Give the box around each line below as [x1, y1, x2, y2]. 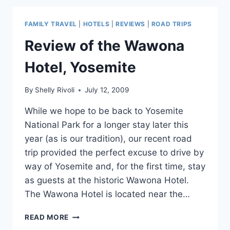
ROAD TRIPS [151, 20, 192, 28]
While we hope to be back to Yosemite [25, 106, 183, 117]
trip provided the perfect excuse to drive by [25, 147, 204, 158]
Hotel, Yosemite [25, 58, 136, 76]
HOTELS [83, 20, 110, 28]
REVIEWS [115, 20, 146, 28]
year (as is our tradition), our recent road [25, 133, 192, 144]
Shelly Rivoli [35, 86, 75, 94]
